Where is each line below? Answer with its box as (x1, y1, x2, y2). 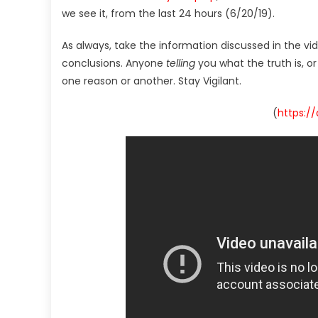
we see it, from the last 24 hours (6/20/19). (62, 6, 275, 21)
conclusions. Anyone (62, 55, 166, 70)
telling (166, 55, 195, 70)
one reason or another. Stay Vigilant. (62, 73, 241, 88)
